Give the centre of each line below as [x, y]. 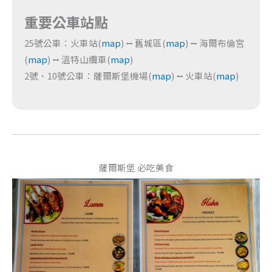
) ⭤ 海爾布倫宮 [215, 42]
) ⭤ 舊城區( [143, 42]
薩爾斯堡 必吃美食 [136, 168]
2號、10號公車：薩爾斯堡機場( [88, 75]
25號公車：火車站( [63, 42]
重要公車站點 [66, 22]
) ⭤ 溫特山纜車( [79, 59]
